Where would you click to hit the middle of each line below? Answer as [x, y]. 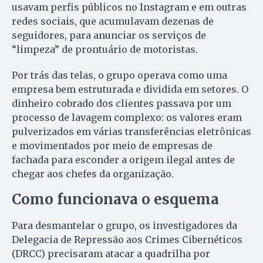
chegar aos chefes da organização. [94, 174]
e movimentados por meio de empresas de [112, 146]
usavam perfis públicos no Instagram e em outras [129, 7]
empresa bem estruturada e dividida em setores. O [130, 90]
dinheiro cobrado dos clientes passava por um [122, 104]
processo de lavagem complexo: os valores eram [127, 118]
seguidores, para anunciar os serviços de [109, 36]
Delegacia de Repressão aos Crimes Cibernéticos [127, 240]
